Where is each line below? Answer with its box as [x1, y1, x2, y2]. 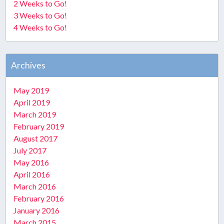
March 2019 [13, 109, 56, 119]
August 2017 [13, 133, 58, 143]
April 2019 [13, 97, 50, 107]
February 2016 [13, 193, 64, 203]
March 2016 [13, 181, 56, 191]
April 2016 [13, 169, 50, 179]
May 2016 [13, 157, 49, 167]
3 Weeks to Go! [13, 10, 67, 20]
